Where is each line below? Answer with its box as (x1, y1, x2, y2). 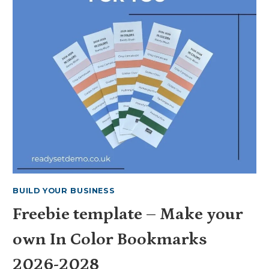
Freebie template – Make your (13, 204, 243, 224)
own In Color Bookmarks (13, 229, 208, 249)
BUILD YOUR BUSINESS (13, 186, 115, 196)
